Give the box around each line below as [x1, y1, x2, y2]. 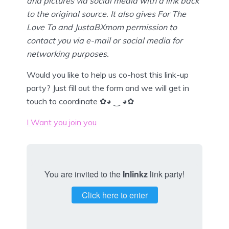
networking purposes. [27, 48, 109, 59]
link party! [148, 168, 185, 180]
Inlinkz [123, 168, 148, 180]
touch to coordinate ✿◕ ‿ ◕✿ [27, 96, 134, 106]
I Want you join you [27, 117, 97, 127]
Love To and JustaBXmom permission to [27, 21, 177, 32]
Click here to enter [81, 189, 148, 201]
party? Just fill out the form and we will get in [27, 82, 189, 93]
